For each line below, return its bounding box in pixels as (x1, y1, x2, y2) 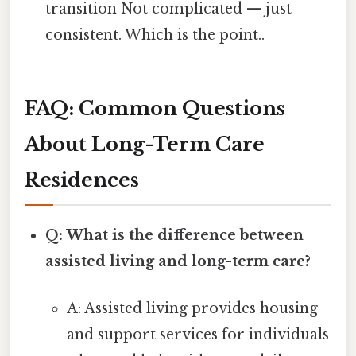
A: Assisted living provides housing (66, 300, 318, 318)
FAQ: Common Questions (25, 97, 285, 121)
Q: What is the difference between (45, 226, 304, 245)
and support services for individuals (66, 326, 329, 344)
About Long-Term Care (25, 133, 265, 157)
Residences (25, 168, 139, 192)
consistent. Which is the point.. (45, 26, 265, 44)
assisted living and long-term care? (45, 253, 311, 271)
